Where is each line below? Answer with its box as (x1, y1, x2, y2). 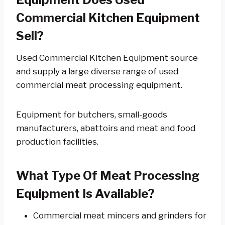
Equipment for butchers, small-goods (16, 109, 167, 120)
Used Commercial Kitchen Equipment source (16, 52, 198, 63)
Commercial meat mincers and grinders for (33, 210, 206, 220)
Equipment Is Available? (16, 186, 155, 201)
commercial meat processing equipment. (16, 79, 182, 90)
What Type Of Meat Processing (16, 168, 199, 183)
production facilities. (16, 136, 98, 147)
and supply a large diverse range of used (16, 66, 178, 76)
